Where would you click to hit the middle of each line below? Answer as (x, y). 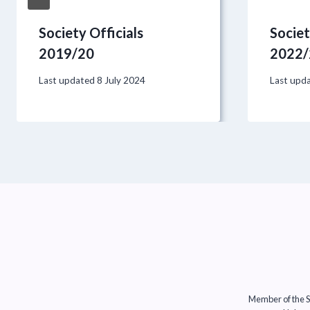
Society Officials (91, 32)
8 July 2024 (121, 80)
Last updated (67, 80)
